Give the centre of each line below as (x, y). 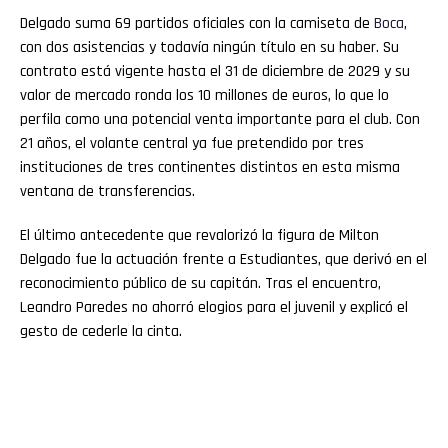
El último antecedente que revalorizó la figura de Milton (199, 235)
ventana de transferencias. (107, 191)
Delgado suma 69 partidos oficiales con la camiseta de (197, 23)
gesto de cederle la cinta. (101, 331)
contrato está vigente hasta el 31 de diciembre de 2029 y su (215, 71)
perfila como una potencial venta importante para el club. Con (220, 119)
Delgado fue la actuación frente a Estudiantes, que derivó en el (223, 259)
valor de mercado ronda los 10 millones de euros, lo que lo (204, 95)
